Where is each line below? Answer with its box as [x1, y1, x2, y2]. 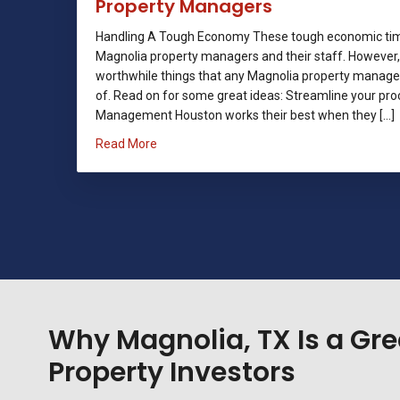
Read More [96, 136, 157, 151]
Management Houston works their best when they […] [96, 107, 395, 122]
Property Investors [48, 353, 296, 391]
